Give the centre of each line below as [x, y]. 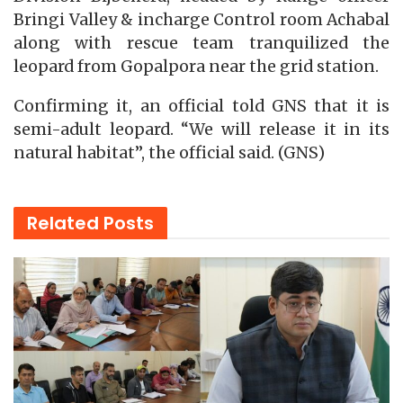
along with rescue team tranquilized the [201, 43]
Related [63, 224]
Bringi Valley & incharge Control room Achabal [201, 19]
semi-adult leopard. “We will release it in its [201, 129]
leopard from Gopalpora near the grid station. [196, 66]
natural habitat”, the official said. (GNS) [169, 152]
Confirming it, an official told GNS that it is [201, 106]
